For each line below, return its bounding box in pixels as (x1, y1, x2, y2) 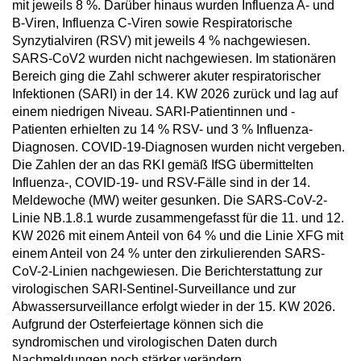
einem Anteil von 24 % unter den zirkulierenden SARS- (12, 247, 325, 260)
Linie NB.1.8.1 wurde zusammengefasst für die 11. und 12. (12, 211, 344, 225)
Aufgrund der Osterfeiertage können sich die (12, 317, 263, 331)
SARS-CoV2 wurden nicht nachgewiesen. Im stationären (12, 52, 336, 65)
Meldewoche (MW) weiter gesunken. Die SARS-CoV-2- (12, 193, 327, 207)
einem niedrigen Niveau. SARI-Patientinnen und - (12, 105, 295, 118)
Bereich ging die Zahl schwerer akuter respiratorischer (12, 69, 321, 83)
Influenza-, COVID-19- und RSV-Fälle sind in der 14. (12, 176, 310, 189)
